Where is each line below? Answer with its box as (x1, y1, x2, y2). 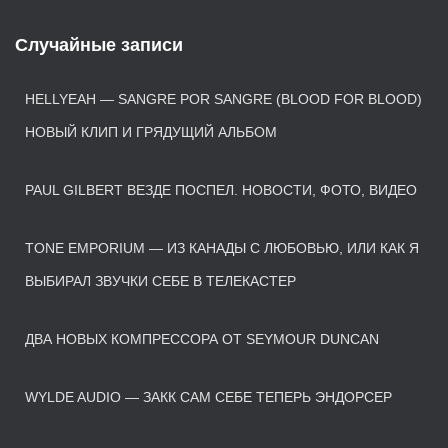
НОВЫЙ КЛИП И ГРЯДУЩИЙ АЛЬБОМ (25, 124, 277, 141)
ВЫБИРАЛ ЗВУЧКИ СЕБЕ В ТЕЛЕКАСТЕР (25, 273, 296, 290)
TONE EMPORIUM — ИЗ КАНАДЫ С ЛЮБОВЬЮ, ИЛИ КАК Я (25, 240, 419, 257)
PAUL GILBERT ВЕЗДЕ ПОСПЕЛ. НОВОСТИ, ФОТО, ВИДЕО (25, 182, 417, 199)
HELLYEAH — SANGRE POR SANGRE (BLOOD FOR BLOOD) (25, 91, 422, 108)
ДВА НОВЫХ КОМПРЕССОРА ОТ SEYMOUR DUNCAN (25, 331, 379, 348)
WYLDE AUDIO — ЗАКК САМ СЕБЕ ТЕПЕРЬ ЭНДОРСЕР (25, 389, 392, 406)
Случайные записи (15, 35, 183, 56)
